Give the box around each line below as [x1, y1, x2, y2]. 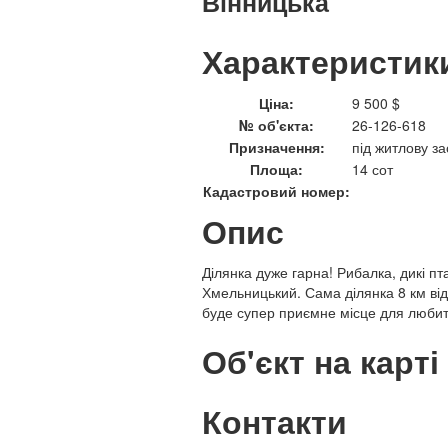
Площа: [250, 158, 303, 179]
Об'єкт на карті [202, 338, 439, 384]
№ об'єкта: [239, 114, 314, 135]
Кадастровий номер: [203, 180, 350, 201]
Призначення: [228, 136, 325, 157]
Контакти [202, 398, 347, 444]
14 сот [352, 158, 393, 179]
